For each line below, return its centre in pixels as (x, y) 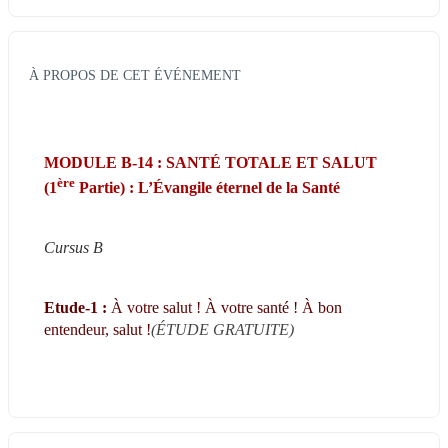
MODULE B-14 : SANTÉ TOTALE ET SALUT (210, 162)
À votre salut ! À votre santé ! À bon (226, 308)
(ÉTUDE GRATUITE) (222, 330)
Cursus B (73, 248)
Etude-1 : (77, 308)
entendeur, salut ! (97, 330)
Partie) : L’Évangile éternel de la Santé (207, 188)
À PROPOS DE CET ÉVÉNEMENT (135, 74)
